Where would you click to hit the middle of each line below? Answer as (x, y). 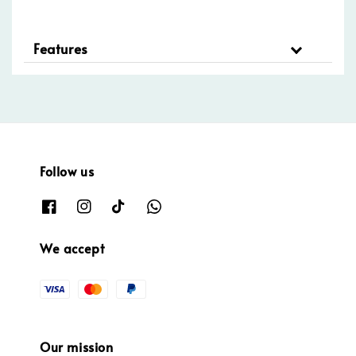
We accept (72, 248)
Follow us (67, 171)
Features (61, 49)
